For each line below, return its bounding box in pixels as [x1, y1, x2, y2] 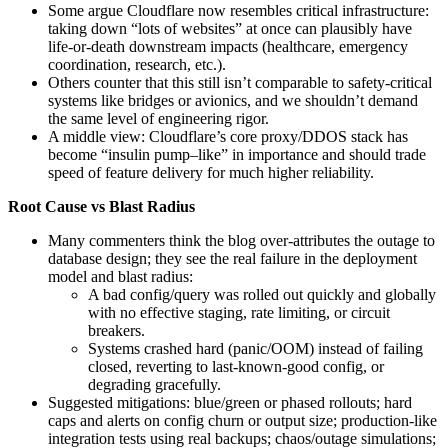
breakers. [88, 321, 145, 339]
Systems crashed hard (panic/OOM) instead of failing [88, 339, 423, 357]
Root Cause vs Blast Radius [8, 197, 195, 215]
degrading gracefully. [88, 375, 221, 393]
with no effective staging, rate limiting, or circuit [88, 303, 390, 321]
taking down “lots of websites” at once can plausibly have [48, 19, 412, 37]
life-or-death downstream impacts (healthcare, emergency [48, 37, 408, 55]
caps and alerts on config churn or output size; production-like [48, 411, 437, 429]
